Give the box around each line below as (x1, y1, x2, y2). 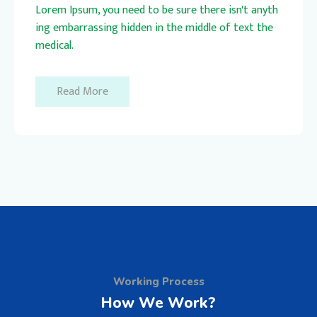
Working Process (113, 274, 204, 289)
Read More (57, 81, 108, 101)
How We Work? (101, 292, 216, 313)
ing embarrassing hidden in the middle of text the (35, 18, 273, 38)
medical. (35, 35, 74, 55)
